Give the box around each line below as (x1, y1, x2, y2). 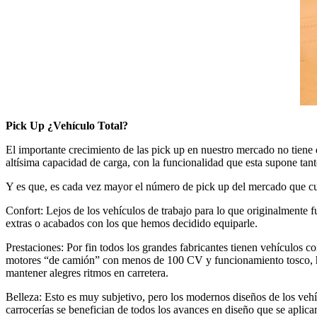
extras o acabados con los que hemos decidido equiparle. (6, 217, 258, 229)
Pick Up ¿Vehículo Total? (6, 119, 128, 132)
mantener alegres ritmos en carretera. (6, 266, 168, 279)
